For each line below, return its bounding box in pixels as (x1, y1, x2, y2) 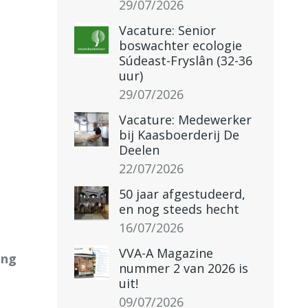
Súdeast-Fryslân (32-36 (119, 52, 252, 69)
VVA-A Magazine (119, 245, 213, 261)
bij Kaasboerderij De (119, 126, 239, 143)
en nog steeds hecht (119, 201, 239, 217)
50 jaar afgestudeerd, (119, 186, 245, 202)
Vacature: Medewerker (119, 111, 252, 128)
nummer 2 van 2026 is (119, 260, 248, 276)
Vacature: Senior (119, 22, 216, 38)
